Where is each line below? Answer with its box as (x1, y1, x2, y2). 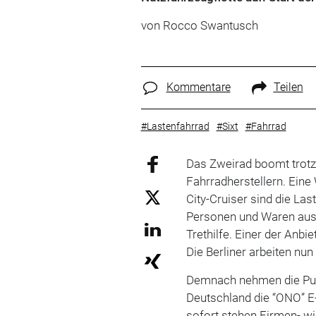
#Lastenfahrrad (140, 120, 209, 132)
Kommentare (166, 80, 231, 94)
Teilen (273, 80, 303, 94)
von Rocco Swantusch (140, 18, 258, 32)
